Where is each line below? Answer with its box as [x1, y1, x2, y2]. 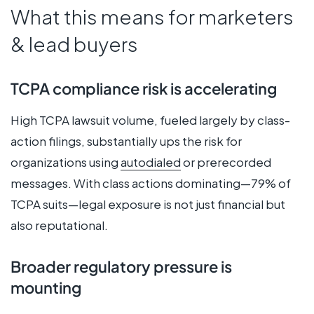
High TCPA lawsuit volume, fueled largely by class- [11, 111, 290, 128]
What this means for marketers [11, 4, 294, 29]
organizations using [11, 153, 121, 170]
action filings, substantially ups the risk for [11, 132, 242, 149]
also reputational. [11, 217, 108, 233]
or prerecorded [181, 153, 271, 170]
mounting [11, 277, 81, 297]
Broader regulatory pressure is [11, 256, 232, 276]
